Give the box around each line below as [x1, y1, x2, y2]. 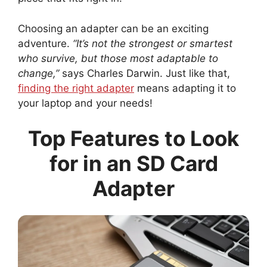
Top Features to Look [28, 126, 239, 151]
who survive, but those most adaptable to [18, 52, 218, 64]
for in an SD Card [49, 151, 218, 176]
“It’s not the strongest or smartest [73, 37, 232, 49]
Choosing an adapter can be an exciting [18, 22, 209, 35]
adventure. [18, 37, 73, 49]
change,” [18, 67, 59, 79]
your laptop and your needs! [18, 97, 153, 109]
